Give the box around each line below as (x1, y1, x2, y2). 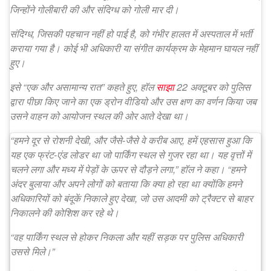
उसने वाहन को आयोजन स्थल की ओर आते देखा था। (10, 108, 189, 123)
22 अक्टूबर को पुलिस (177, 79, 250, 94)
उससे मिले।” (10, 244, 54, 258)
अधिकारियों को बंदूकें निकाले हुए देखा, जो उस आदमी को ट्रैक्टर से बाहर (10, 191, 253, 205)
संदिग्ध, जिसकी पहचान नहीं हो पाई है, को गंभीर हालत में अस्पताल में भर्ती (10, 26, 252, 41)
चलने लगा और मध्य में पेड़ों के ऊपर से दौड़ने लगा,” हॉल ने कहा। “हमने (10, 162, 246, 176)
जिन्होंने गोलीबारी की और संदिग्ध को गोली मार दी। (10, 2, 179, 16)
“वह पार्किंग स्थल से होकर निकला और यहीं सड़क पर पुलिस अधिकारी (10, 229, 243, 244)
